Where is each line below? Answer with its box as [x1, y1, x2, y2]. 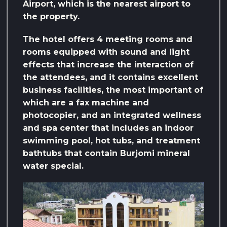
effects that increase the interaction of [23, 60, 194, 70]
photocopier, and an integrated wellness [23, 110, 201, 121]
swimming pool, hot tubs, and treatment [23, 136, 200, 146]
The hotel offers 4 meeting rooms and [23, 34, 193, 45]
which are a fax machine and [23, 98, 149, 108]
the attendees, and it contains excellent [23, 72, 198, 83]
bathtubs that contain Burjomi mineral [23, 148, 190, 159]
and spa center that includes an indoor [23, 123, 194, 133]
